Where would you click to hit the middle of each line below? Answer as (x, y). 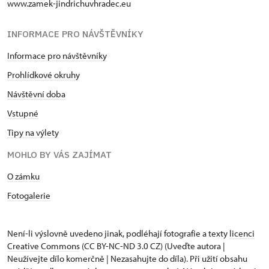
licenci (242, 233)
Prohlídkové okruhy (44, 74)
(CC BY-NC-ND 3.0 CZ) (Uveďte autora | (153, 246)
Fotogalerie (29, 195)
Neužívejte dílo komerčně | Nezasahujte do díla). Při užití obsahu (127, 258)
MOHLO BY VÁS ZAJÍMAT (59, 154)
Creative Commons (44, 246)
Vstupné (23, 113)
